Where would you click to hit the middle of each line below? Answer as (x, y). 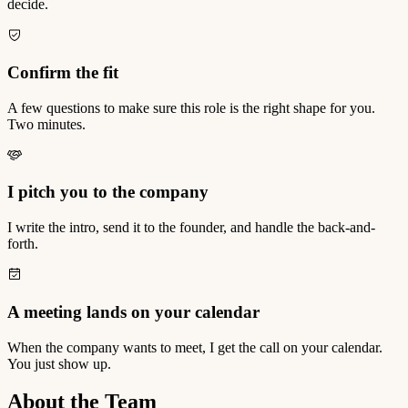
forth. (23, 244)
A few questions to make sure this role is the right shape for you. (191, 107)
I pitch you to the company (108, 192)
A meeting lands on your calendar (133, 311)
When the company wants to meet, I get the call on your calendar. (195, 347)
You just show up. (59, 363)
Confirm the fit (63, 72)
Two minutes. (46, 124)
